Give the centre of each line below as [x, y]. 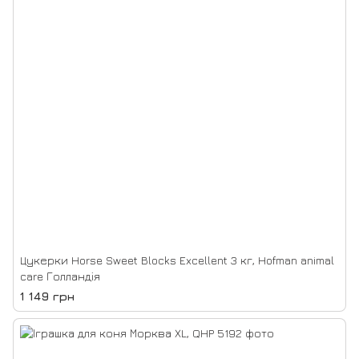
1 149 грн [47, 296]
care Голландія [60, 276]
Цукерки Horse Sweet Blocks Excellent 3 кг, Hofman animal [177, 260]
